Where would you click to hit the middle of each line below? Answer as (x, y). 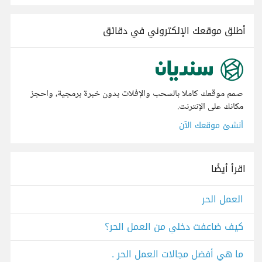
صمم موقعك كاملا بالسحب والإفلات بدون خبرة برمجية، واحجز (137, 94)
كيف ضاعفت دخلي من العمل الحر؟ (174, 227)
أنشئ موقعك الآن (211, 126)
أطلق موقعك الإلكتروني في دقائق (174, 31)
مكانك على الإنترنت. (210, 107)
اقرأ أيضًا (228, 169)
